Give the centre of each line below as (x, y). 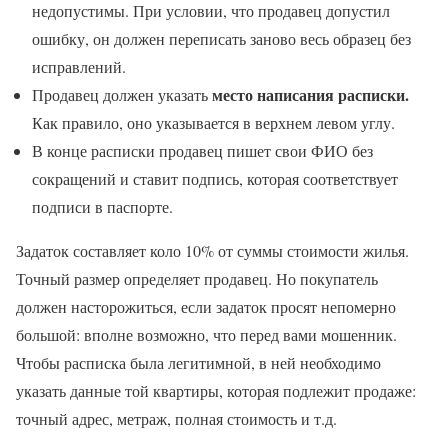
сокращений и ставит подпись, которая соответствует (215, 178)
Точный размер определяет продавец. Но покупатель (197, 278)
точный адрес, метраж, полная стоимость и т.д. (176, 418)
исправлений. (79, 66)
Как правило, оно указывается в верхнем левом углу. (213, 122)
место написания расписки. (310, 94)
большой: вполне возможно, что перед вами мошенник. (206, 334)
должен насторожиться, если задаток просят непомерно (206, 306)
